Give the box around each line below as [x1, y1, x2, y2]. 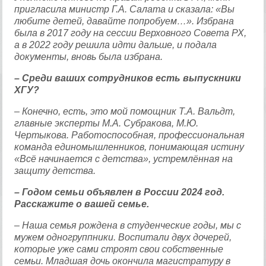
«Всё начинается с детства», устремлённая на [14, 154, 233, 164]
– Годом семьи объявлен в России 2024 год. [14, 187, 225, 197]
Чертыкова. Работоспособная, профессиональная [14, 130, 245, 140]
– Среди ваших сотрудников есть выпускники [14, 73, 242, 83]
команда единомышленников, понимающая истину [14, 142, 245, 152]
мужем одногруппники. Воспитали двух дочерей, [14, 232, 232, 242]
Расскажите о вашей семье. [14, 199, 150, 209]
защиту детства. [14, 166, 96, 176]
